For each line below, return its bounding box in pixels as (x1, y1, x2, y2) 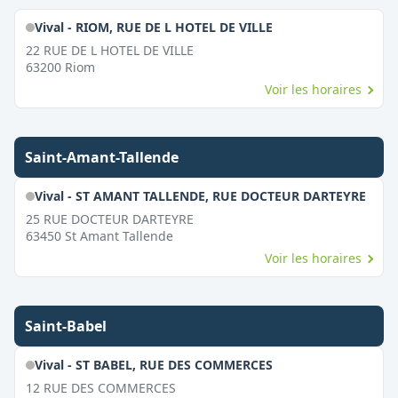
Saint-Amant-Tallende (25, 147, 179, 167)
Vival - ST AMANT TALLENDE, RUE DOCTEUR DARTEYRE (34, 187, 366, 204)
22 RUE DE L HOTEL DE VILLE (26, 42, 194, 59)
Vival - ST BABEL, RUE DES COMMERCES (34, 356, 273, 373)
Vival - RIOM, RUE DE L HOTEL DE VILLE (34, 19, 273, 36)
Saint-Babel (25, 316, 107, 336)
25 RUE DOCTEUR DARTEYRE (26, 211, 194, 227)
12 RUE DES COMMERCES (26, 379, 176, 396)
